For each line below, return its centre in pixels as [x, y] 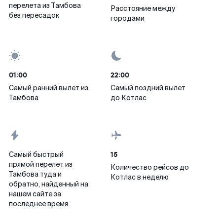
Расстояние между [143, 8]
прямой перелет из [41, 164]
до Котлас [129, 98]
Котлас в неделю [140, 177]
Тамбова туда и [35, 174]
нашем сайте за [35, 194]
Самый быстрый [36, 154]
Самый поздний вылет [148, 88]
